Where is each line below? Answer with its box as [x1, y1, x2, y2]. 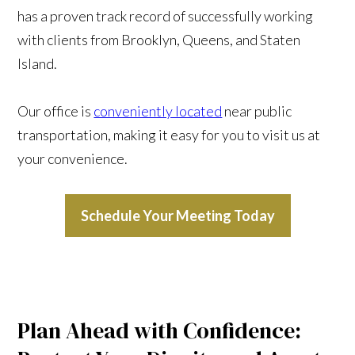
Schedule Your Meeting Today [80, 206, 275, 224]
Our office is [17, 101, 94, 120]
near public [222, 101, 292, 120]
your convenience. [17, 149, 128, 167]
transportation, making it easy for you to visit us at [17, 125, 321, 143]
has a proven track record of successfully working [17, 6, 314, 25]
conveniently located [94, 101, 223, 120]
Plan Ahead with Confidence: [17, 315, 302, 345]
